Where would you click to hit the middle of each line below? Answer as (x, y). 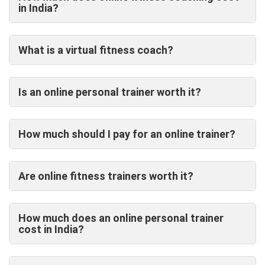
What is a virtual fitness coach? (96, 50)
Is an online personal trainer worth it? (110, 92)
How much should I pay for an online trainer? (127, 134)
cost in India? (51, 230)
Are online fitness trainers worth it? (106, 176)
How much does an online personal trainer (121, 218)
